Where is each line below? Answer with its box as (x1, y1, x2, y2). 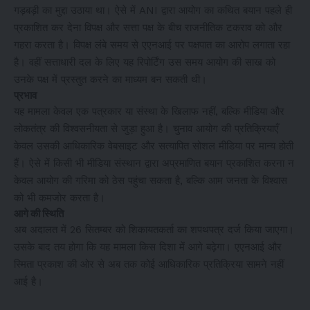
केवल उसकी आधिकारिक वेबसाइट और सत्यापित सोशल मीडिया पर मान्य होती (14, 139, 293, 152)
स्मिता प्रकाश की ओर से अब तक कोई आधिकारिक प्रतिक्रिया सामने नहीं (14, 257, 284, 271)
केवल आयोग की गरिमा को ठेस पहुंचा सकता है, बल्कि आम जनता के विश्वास (14, 174, 287, 187)
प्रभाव (14, 89, 37, 102)
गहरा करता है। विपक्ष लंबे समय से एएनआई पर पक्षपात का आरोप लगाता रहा (14, 38, 290, 51)
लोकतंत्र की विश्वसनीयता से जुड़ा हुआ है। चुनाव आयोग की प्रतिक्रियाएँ (14, 122, 279, 135)
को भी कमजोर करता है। (14, 191, 105, 204)
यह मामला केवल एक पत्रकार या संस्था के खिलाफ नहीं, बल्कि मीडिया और (14, 104, 284, 118)
